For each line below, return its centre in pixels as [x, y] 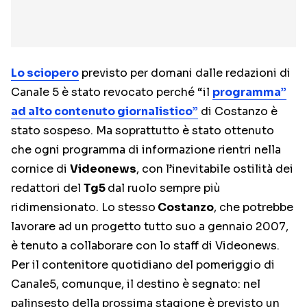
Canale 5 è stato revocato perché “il [112, 92]
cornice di [40, 169]
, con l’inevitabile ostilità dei [215, 169]
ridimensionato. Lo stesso [83, 207]
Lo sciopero [45, 73]
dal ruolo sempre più [164, 188]
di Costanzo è [238, 111]
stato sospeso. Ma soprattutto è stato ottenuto [143, 131]
